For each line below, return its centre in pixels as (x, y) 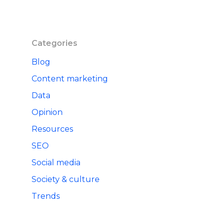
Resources (52, 129)
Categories (55, 43)
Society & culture (66, 180)
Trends (46, 196)
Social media (56, 163)
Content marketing (70, 79)
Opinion (47, 112)
